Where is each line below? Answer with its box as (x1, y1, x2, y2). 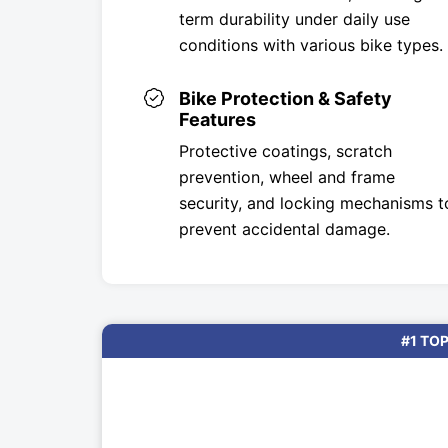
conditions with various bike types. (179, 34, 443, 55)
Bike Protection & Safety (179, 87, 392, 109)
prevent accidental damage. (179, 218, 390, 239)
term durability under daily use (179, 8, 410, 29)
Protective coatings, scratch (179, 140, 392, 161)
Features (179, 108, 256, 130)
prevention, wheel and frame (179, 166, 395, 187)
